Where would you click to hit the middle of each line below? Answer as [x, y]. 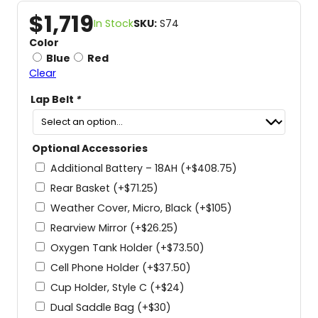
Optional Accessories [90, 148]
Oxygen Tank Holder [103, 247]
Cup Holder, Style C [100, 287]
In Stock [114, 24]
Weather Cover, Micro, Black [122, 208]
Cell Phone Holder [96, 267]
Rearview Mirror [90, 227]
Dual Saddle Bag [94, 307]
